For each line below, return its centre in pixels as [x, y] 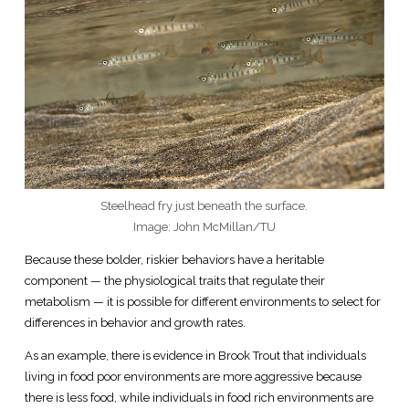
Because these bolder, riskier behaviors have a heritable [174, 259]
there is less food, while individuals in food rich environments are [199, 397]
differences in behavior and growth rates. [135, 322]
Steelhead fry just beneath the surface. [204, 205]
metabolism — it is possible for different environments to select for [202, 301]
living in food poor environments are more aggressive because [193, 376]
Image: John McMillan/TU [204, 226]
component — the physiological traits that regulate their [174, 280]
